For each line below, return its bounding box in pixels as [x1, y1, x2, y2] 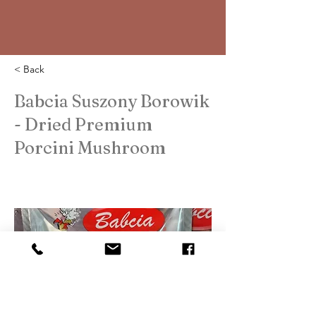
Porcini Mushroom [14, 138, 166, 158]
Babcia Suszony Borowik [14, 91, 209, 111]
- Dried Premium [14, 114, 152, 135]
